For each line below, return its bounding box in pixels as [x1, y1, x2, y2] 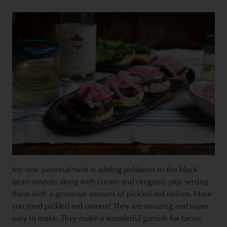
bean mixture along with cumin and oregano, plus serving [12, 176, 208, 187]
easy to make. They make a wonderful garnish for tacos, [12, 212, 202, 224]
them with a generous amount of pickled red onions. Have [12, 188, 212, 200]
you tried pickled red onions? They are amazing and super [12, 200, 209, 212]
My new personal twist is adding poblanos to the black [12, 164, 198, 175]
